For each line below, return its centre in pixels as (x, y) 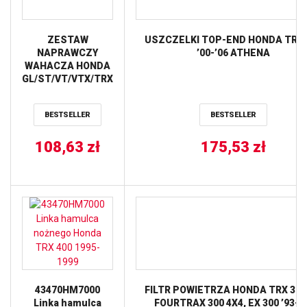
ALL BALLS (67, 92)
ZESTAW (67, 40)
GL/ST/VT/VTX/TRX (67, 79)
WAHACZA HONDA (67, 66)
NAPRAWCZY (67, 53)
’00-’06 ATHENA (233, 53)
